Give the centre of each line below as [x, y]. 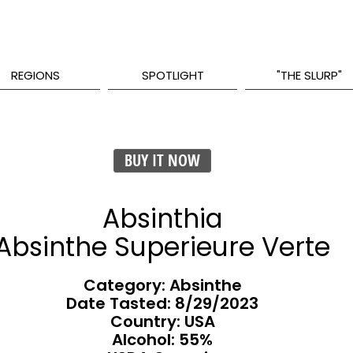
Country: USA [162, 321]
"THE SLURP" [310, 75]
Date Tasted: [121, 303]
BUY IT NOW [162, 160]
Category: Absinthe [162, 285]
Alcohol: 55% [162, 340]
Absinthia [162, 219]
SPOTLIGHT [173, 75]
